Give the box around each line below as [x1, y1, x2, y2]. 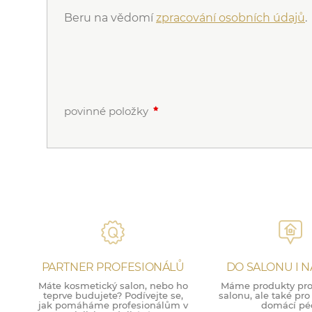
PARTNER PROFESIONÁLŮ [41, 260, 185, 274]
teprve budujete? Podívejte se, [42, 290, 183, 301]
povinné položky [64, 104, 148, 118]
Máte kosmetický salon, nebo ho [38, 280, 188, 291]
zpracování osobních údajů [156, 11, 305, 24]
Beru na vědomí [64, 11, 156, 24]
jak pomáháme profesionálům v [38, 299, 188, 311]
